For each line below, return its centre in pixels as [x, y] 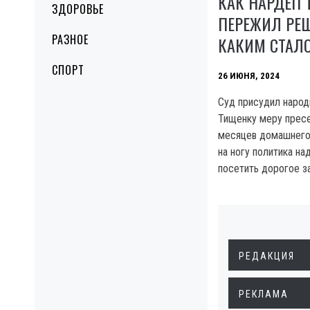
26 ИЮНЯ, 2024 [249, 76]
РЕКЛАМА [264, 294]
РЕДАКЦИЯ [267, 256]
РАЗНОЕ [70, 39]
